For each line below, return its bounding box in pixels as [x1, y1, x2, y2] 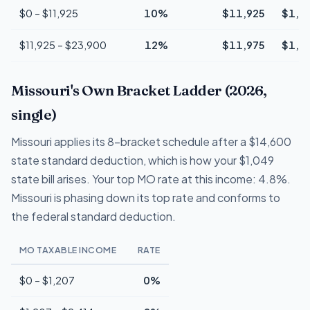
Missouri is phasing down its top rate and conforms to [11, 190, 280, 205]
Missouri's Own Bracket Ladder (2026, [11, 81, 268, 99]
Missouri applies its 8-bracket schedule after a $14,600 [11, 134, 291, 149]
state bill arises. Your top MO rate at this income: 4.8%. [11, 171, 291, 186]
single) [11, 105, 57, 123]
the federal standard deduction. [11, 208, 176, 224]
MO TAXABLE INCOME [19, 244, 117, 255]
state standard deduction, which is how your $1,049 [11, 152, 274, 167]
